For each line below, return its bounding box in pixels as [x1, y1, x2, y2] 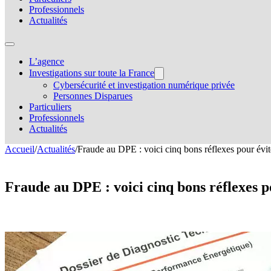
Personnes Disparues [53, 91, 132, 101]
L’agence [29, 56, 64, 67]
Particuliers [29, 102, 71, 112]
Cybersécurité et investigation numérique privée [53, 80, 235, 90]
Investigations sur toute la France [29, 68, 154, 78]
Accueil [5, 144, 34, 154]
